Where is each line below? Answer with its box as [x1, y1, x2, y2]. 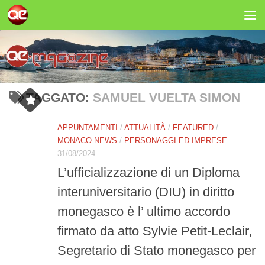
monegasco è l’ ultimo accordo [57, 203, 230, 219]
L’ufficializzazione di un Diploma [57, 164, 240, 180]
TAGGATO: [25, 91, 93, 104]
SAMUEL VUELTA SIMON [92, 91, 240, 104]
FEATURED [173, 123, 214, 132]
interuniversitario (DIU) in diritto [57, 184, 234, 199]
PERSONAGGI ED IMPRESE [124, 136, 227, 145]
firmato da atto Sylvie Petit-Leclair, [57, 223, 252, 238]
